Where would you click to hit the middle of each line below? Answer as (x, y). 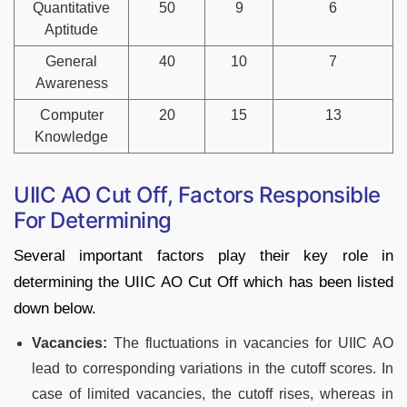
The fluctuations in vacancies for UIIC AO (253, 342)
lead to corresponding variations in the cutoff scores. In (213, 368)
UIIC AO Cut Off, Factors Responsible (197, 194)
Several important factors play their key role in (203, 255)
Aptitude (71, 29)
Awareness (71, 83)
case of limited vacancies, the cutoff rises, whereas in (213, 393)
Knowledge (71, 136)
